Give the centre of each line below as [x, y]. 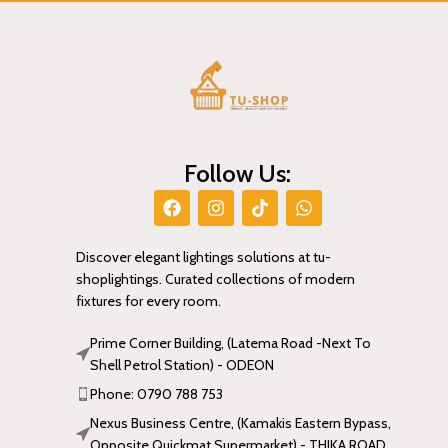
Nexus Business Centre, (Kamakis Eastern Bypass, [240, 423]
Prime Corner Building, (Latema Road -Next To [230, 343]
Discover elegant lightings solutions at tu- [203, 257]
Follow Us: [238, 174]
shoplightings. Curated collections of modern [215, 279]
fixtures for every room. [148, 301]
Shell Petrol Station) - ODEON [182, 365]
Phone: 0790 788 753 [156, 394]
